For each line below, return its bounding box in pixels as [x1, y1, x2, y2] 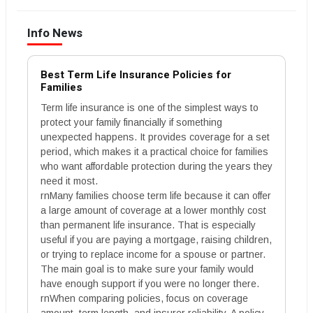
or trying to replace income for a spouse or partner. [41, 248, 265, 260]
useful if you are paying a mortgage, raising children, [41, 233, 272, 245]
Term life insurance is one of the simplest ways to [41, 101, 259, 113]
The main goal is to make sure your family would [41, 263, 254, 275]
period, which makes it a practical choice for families [41, 145, 268, 157]
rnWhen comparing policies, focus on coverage [41, 292, 248, 304]
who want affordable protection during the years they [41, 160, 272, 172]
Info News [27, 24, 82, 42]
